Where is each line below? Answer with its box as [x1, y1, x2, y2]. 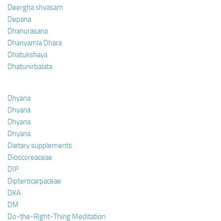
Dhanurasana [7, 26, 48, 36]
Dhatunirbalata [7, 62, 52, 71]
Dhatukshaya [7, 50, 47, 59]
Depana [7, 14, 31, 24]
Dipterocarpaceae [7, 176, 61, 185]
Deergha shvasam [7, 2, 63, 12]
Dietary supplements [7, 141, 72, 150]
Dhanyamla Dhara [7, 38, 62, 47]
